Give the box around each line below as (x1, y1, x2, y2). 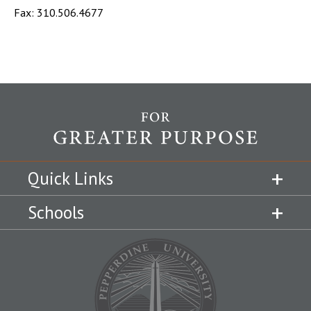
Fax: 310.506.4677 (14, 6, 103, 19)
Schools (28, 201, 84, 224)
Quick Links (28, 167, 113, 190)
